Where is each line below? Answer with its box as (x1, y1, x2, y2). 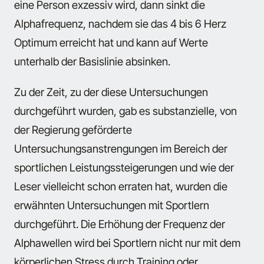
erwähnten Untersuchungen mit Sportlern (14, 199, 209, 212)
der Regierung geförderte (14, 123, 132, 137)
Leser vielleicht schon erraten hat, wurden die (14, 180, 227, 193)
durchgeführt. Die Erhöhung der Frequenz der (14, 217, 225, 231)
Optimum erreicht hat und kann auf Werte (14, 35, 208, 49)
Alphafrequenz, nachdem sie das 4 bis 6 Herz (14, 16, 226, 30)
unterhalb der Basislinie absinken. (14, 54, 170, 68)
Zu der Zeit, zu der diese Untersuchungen (14, 85, 208, 99)
